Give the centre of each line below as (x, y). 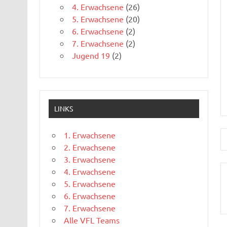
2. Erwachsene (89, 147)
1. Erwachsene (89, 135)
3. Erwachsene (89, 159)
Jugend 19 (91, 55)
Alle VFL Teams (91, 220)
